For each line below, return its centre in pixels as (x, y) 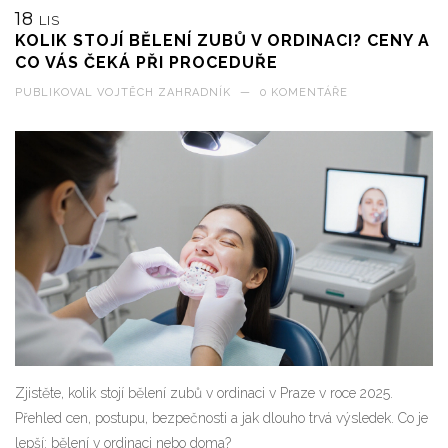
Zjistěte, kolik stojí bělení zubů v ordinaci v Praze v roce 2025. (204, 393)
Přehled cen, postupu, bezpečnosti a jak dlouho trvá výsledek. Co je (221, 418)
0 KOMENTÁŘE (304, 92)
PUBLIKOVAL (56, 92)
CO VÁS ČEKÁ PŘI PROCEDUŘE (146, 62)
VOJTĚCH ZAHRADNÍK (164, 92)
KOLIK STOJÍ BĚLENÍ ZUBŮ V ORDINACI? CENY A (222, 40)
